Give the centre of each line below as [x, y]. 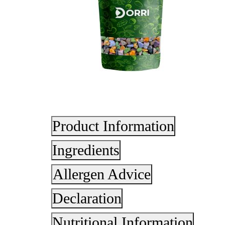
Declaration [87, 198]
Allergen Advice [102, 174]
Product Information [113, 126]
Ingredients [86, 150]
